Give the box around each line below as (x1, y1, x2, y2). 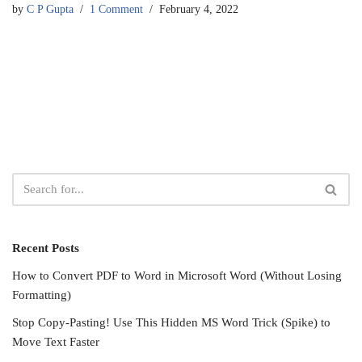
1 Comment (90, 3, 143, 15)
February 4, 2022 (159, 3, 238, 15)
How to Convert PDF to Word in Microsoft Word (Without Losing (12, 269, 342, 282)
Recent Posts (12, 242, 79, 255)
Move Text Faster (12, 335, 99, 348)
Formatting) (12, 288, 71, 301)
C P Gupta (27, 3, 74, 15)
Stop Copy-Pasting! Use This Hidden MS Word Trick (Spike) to (12, 316, 330, 329)
